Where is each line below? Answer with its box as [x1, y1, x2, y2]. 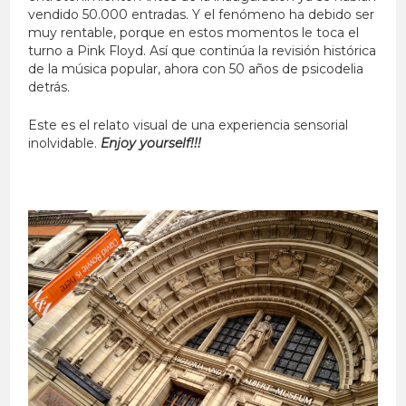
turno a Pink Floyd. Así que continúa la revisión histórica [28, 43, 377, 60]
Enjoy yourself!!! [101, 135, 202, 152]
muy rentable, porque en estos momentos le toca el [28, 24, 360, 42]
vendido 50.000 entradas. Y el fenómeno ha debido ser [28, 6, 375, 24]
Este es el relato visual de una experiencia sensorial [28, 117, 349, 134]
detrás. [28, 79, 71, 96]
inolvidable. [28, 135, 101, 152]
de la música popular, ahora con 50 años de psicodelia [28, 61, 364, 78]
